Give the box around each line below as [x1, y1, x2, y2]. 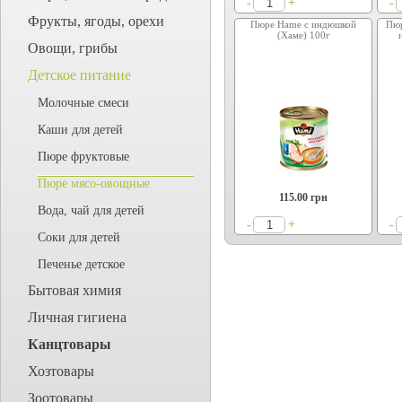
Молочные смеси [38, 96, 129, 109]
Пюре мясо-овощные [38, 177, 150, 190]
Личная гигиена [28, 310, 127, 325]
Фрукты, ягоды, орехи [28, 13, 164, 29]
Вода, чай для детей [38, 204, 144, 217]
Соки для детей [38, 231, 120, 244]
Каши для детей [38, 123, 123, 136]
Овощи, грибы [28, 40, 118, 56]
